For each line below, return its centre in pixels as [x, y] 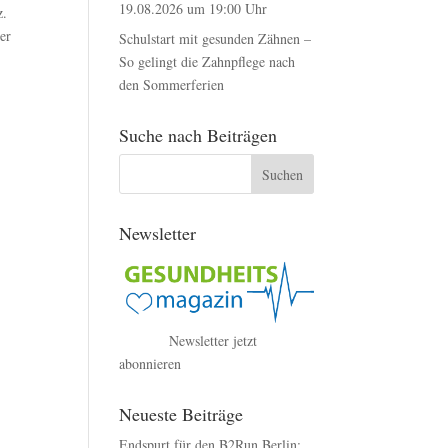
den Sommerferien [172, 84]
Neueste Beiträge [181, 413]
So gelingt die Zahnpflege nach [207, 61]
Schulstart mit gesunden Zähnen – [215, 38]
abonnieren [150, 363]
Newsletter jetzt [213, 340]
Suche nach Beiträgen [198, 135]
